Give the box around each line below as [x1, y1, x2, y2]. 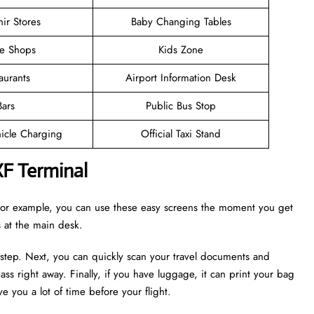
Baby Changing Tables [130, 13, 231, 29]
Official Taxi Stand [141, 125, 221, 142]
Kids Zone [158, 41, 203, 57]
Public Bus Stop [146, 97, 216, 114]
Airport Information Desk [125, 69, 236, 86]
